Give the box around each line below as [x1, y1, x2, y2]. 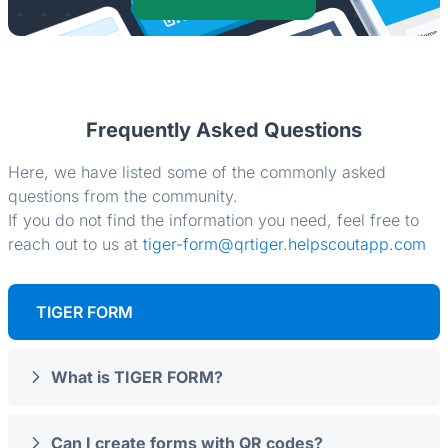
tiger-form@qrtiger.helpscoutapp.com [143, 234, 426, 255]
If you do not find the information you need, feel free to [8, 210, 419, 231]
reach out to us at [8, 234, 143, 255]
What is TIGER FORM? [51, 367, 223, 388]
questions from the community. [8, 186, 238, 207]
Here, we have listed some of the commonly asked [8, 162, 386, 183]
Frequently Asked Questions [86, 118, 362, 143]
